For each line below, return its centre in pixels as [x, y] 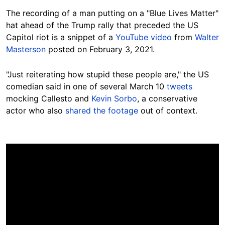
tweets [180, 87]
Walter [207, 37]
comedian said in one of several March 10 [86, 87]
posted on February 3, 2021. [100, 49]
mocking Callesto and [49, 99]
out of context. [168, 111]
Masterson [26, 49]
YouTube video [144, 37]
